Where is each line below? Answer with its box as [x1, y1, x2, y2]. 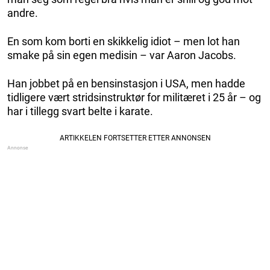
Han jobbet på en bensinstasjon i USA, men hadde [7, 77, 245, 90]
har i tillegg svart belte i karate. [7, 105, 153, 118]
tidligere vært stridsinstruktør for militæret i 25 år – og [7, 91, 261, 104]
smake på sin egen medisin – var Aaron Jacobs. [7, 49, 236, 61]
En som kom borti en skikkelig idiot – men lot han [7, 35, 240, 48]
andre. [7, 7, 38, 19]
